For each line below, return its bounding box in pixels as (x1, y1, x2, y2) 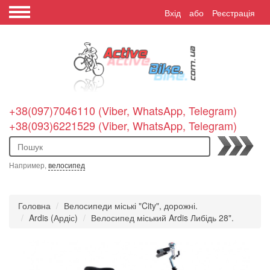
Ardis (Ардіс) (29, 212, 78, 224)
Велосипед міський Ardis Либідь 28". (91, 212, 234, 224)
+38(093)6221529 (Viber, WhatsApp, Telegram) (9, 118, 237, 133)
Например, (9, 160, 48, 170)
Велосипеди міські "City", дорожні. (64, 199, 198, 212)
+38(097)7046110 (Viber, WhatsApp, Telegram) (9, 102, 237, 118)
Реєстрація (212, 7, 255, 19)
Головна (18, 199, 51, 212)
